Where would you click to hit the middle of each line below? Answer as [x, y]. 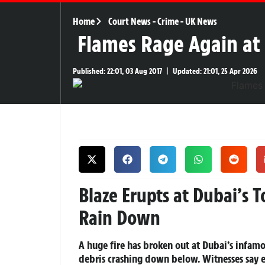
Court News [129, 21]
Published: [89, 71]
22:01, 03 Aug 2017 [134, 71]
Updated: [187, 71]
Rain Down [119, 217]
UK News [201, 21]
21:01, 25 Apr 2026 [230, 71]
